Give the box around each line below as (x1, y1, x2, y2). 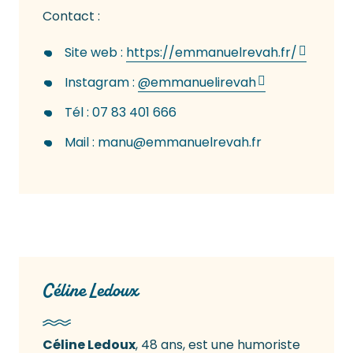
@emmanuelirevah (138, 73, 256, 92)
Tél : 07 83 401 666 (65, 103, 176, 122)
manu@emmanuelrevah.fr (98, 133, 262, 152)
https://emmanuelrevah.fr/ (126, 43, 297, 62)
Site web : (65, 43, 126, 62)
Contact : (43, 7, 100, 26)
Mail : (65, 133, 98, 152)
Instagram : (65, 73, 138, 92)
